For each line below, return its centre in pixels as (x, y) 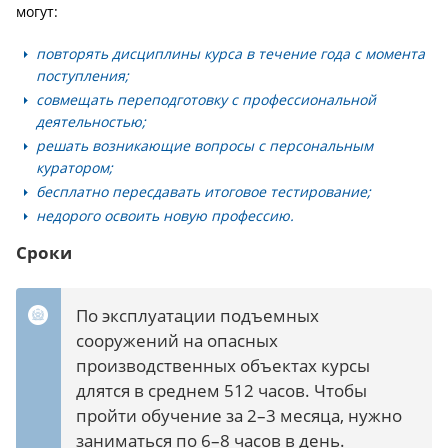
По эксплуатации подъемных (197, 315)
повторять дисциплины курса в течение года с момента (230, 53)
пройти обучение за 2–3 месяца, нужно (239, 415)
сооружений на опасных (177, 340)
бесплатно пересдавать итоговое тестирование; (203, 191)
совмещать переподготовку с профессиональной (206, 99)
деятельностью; (91, 121)
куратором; (74, 167)
